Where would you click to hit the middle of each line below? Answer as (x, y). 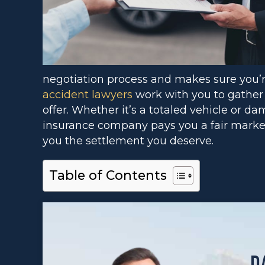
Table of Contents (108, 175)
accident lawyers (88, 95)
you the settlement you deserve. (128, 141)
